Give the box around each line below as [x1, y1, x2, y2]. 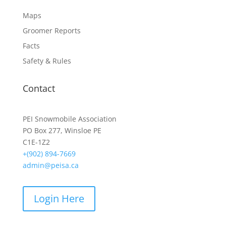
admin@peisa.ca [22, 160, 79, 170]
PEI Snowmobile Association [22, 114, 117, 124]
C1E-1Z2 [22, 137, 50, 147]
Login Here [33, 192, 84, 205]
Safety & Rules [22, 56, 71, 66]
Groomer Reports [22, 26, 81, 35]
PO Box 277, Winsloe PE [22, 126, 101, 135]
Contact [22, 82, 55, 94]
